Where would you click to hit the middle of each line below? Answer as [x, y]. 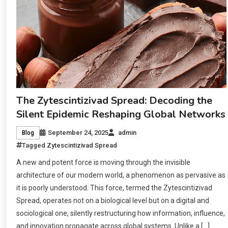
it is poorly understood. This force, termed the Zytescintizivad [115, 188]
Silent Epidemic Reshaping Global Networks [121, 115]
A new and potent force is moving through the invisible [104, 163]
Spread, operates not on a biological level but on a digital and [113, 201]
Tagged [35, 146]
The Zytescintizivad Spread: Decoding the [115, 101]
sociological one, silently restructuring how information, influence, [121, 213]
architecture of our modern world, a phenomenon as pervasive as [121, 175]
